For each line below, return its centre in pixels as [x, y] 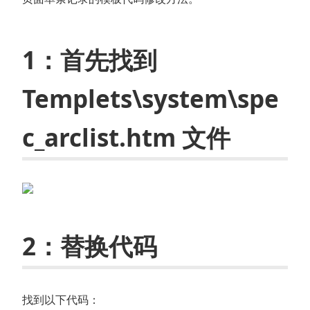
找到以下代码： [61, 299]
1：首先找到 [90, 60]
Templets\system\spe [151, 98]
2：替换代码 [90, 246]
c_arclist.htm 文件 [126, 137]
